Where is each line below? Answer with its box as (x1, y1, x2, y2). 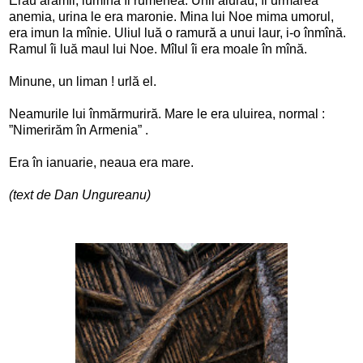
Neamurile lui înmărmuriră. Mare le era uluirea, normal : (9, 106, 325, 121)
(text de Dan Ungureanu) (9, 187, 151, 202)
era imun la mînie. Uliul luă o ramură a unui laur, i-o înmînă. (9, 25, 346, 40)
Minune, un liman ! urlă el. (9, 74, 156, 88)
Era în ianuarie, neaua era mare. (9, 155, 194, 169)
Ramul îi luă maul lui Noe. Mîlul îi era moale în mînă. (9, 41, 307, 56)
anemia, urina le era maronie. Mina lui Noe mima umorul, (9, 9, 334, 23)
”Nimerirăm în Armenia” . (9, 122, 148, 137)
